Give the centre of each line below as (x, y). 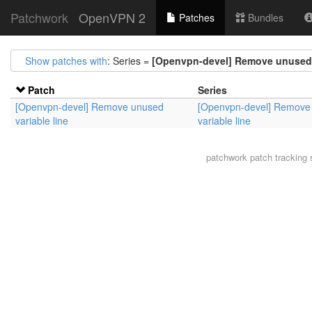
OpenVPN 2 (112, 17)
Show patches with (66, 61)
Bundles (264, 17)
